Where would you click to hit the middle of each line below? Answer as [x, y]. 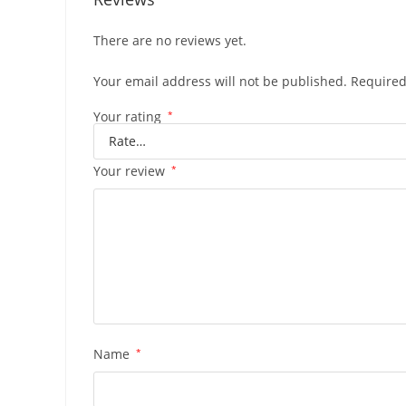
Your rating [129, 116]
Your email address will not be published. [220, 81]
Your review [131, 170]
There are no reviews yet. [170, 40]
